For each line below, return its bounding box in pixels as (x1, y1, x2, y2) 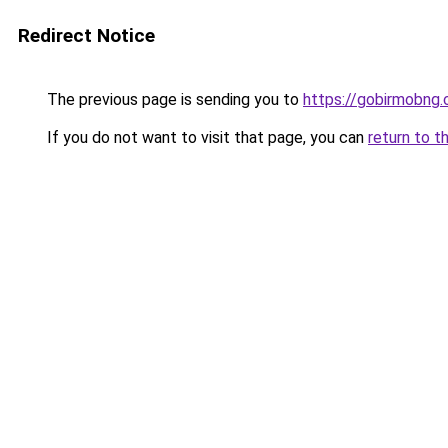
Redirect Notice (18, 24, 155, 47)
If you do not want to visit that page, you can (43, 128, 368, 147)
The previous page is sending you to (43, 90, 303, 109)
